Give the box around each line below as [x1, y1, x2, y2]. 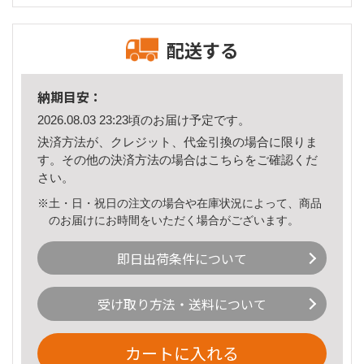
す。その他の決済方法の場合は [37, 152, 208, 167]
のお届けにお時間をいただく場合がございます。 [49, 213, 300, 227]
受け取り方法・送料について [97, 294, 266, 314]
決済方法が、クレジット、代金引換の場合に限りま [37, 134, 318, 149]
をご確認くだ [245, 152, 318, 167]
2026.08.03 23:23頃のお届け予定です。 [37, 113, 250, 128]
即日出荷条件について [117, 248, 247, 268]
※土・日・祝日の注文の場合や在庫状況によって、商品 [37, 196, 322, 210]
